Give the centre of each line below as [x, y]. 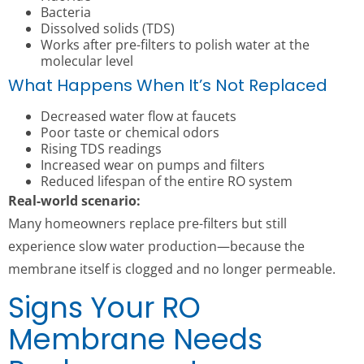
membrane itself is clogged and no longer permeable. [172, 269]
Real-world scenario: [74, 201]
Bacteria [66, 13]
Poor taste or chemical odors [130, 133]
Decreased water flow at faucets [139, 117]
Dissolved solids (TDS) [108, 29]
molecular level [87, 61]
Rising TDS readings [101, 149]
